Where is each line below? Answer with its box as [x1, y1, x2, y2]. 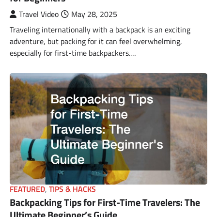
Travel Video [19, 8, 59, 20]
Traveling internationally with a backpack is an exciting [10, 24, 190, 36]
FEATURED [10, 183, 45, 195]
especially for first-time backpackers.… [10, 47, 136, 59]
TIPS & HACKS [49, 183, 96, 195]
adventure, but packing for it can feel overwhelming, [10, 35, 182, 47]
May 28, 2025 [71, 8, 117, 20]
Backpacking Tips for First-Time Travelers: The [10, 194, 200, 210]
